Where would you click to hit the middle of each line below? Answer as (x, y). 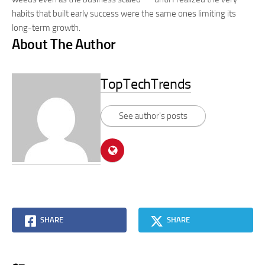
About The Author (64, 44)
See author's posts (153, 116)
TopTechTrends (146, 84)
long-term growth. (46, 28)
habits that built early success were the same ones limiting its (124, 14)
